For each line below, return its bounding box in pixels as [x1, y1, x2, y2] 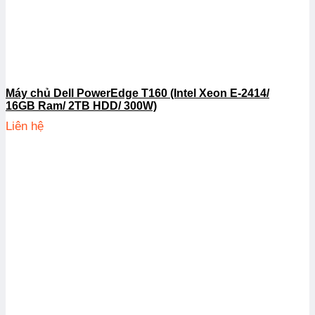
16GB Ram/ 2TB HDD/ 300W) [6, 100, 157, 112]
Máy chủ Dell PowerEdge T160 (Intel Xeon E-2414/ [6, 87, 269, 100]
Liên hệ [6, 120, 44, 134]
